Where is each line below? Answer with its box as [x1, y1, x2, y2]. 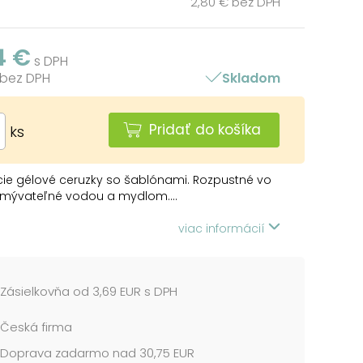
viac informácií [178, 220, 268, 237]
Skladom [222, 68, 280, 88]
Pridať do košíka [149, 119, 261, 139]
